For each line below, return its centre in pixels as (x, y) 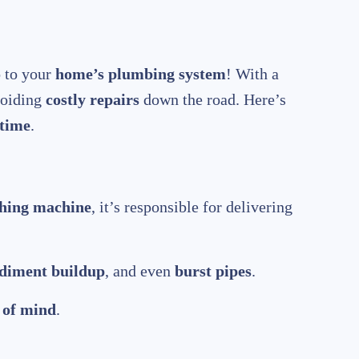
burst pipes (213, 271)
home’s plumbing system (141, 74)
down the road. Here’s (213, 100)
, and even (140, 271)
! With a (252, 74)
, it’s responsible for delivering (192, 207)
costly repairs (93, 100)
